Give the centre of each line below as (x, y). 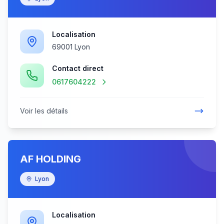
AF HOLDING (50, 159)
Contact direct (78, 68)
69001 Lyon (71, 47)
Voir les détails (44, 111)
